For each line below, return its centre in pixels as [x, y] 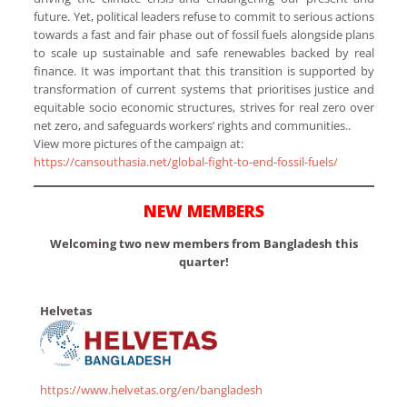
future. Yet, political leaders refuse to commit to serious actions [204, 17]
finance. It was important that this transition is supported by [204, 71]
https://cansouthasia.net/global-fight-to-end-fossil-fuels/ [186, 162]
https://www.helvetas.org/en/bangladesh [151, 390]
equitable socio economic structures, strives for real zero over [204, 108]
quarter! [204, 262]
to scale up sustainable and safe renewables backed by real [204, 53]
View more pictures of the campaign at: [139, 144]
